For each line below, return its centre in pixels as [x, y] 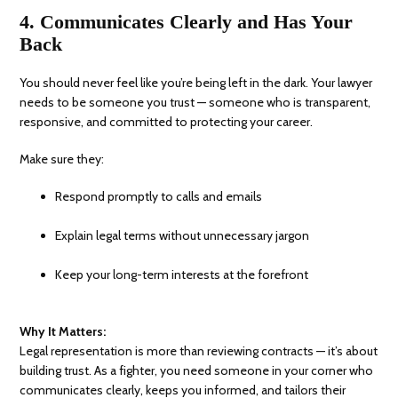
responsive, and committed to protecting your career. [167, 122]
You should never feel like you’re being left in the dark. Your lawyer [196, 83]
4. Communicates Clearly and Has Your [187, 22]
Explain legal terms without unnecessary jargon [183, 236]
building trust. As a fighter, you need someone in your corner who [197, 371]
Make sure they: [62, 159]
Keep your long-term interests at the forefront [182, 275]
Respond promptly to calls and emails [159, 197]
